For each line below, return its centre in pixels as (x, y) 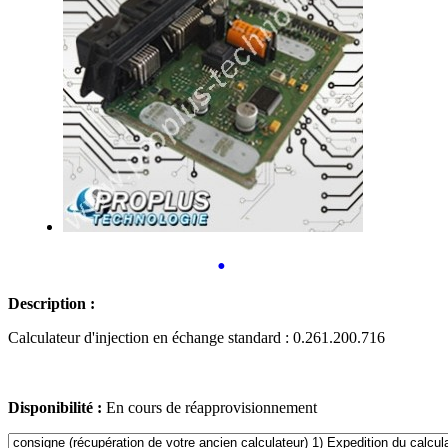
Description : (51, 303)
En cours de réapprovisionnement (211, 407)
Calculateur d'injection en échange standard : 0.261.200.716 (196, 337)
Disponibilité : (55, 407)
